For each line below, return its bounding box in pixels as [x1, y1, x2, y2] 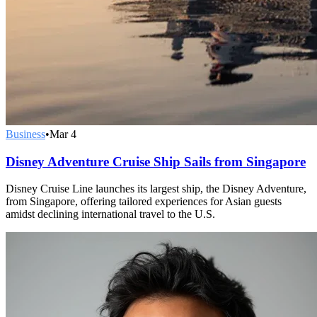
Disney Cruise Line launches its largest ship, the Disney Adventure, [6, 183, 306, 195]
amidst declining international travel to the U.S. [6, 208, 215, 221]
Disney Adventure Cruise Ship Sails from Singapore [6, 154, 306, 169]
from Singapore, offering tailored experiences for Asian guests [6, 195, 282, 208]
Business [6, 127, 45, 140]
